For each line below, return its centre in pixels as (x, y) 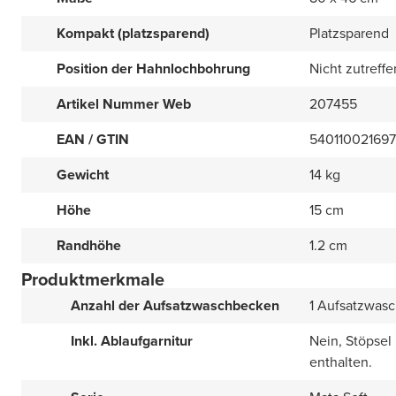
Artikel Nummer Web (124, 104)
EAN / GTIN (93, 140)
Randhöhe (89, 246)
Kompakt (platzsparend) (133, 34)
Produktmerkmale (93, 280)
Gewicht (83, 175)
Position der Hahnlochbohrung (153, 69)
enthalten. (341, 362)
